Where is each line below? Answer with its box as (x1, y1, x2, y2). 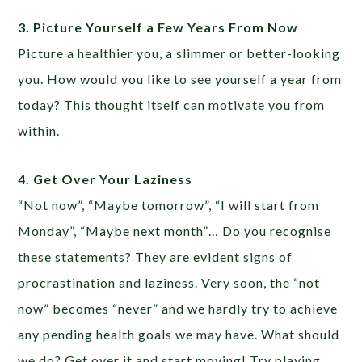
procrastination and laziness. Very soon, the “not (18, 274, 321, 290)
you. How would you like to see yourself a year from (18, 70, 343, 86)
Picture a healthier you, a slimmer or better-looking (18, 44, 341, 61)
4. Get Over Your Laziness (18, 170, 193, 187)
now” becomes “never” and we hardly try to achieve (18, 300, 339, 316)
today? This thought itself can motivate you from (18, 96, 326, 112)
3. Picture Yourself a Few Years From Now (18, 19, 299, 35)
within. (18, 122, 61, 138)
